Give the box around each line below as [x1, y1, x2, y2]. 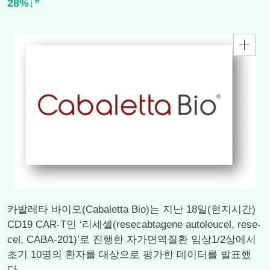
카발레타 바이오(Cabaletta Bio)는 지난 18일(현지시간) [7, 204, 256, 215]
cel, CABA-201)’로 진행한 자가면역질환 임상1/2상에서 [7, 234, 256, 245]
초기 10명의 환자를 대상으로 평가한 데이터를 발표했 [7, 249, 251, 260]
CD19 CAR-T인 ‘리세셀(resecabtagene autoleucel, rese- [7, 219, 261, 230]
